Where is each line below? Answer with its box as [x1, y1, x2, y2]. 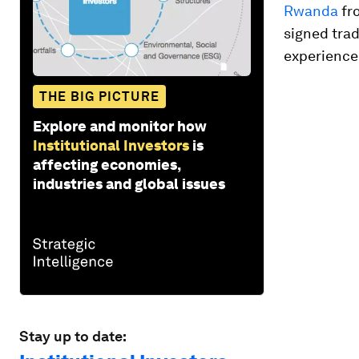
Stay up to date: [19, 327, 127, 345]
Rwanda [284, 2, 338, 19]
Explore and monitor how [33, 117, 207, 135]
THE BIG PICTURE [39, 88, 159, 104]
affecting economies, [33, 155, 180, 173]
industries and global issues [33, 175, 225, 192]
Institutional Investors [33, 136, 189, 154]
